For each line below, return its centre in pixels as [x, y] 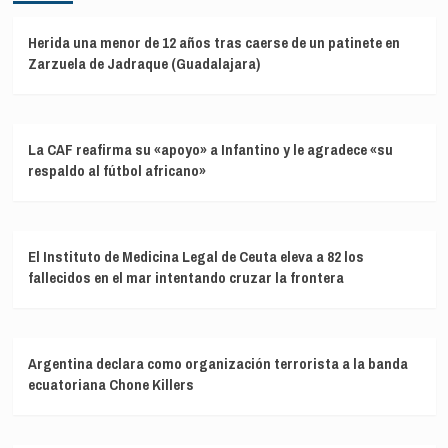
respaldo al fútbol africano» [116, 170]
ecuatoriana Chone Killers [110, 384]
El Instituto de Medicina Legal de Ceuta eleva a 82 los [195, 256]
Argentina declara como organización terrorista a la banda [217, 363]
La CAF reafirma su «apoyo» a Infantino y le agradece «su [210, 149]
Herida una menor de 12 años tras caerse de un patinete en [213, 42]
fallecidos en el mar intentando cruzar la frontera [185, 277]
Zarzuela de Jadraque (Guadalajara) [143, 63]
